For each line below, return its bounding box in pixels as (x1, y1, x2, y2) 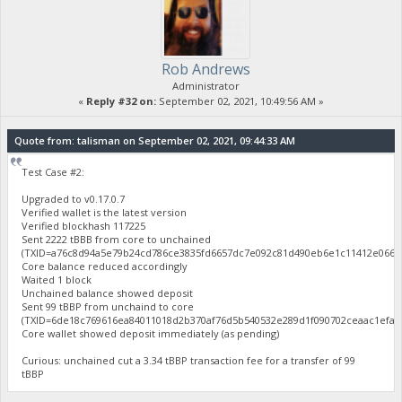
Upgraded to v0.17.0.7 (22, 191, 126, 205)
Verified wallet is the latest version (22, 205, 188, 219)
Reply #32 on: (86, 94, 156, 109)
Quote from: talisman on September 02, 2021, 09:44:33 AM (13, 133, 295, 147)
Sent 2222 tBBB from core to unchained (22, 232, 212, 246)
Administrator (171, 79, 240, 93)
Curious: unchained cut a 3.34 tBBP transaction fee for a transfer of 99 (22, 353, 356, 367)
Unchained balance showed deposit (22, 285, 194, 300)
